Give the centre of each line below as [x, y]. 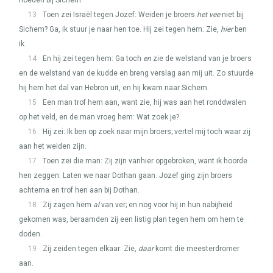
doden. [30, 234]
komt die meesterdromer [197, 249]
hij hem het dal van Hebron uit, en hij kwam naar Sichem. [114, 88]
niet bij [232, 15]
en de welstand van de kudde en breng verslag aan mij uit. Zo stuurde [136, 73]
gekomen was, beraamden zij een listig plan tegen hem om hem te [131, 219]
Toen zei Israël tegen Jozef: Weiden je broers [120, 15]
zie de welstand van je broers [201, 58]
